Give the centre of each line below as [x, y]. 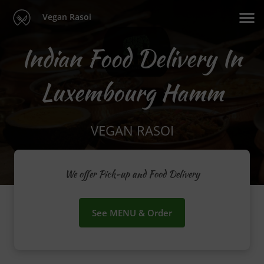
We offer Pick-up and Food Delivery [132, 174]
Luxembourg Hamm [132, 93]
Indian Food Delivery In [132, 58]
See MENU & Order [132, 213]
